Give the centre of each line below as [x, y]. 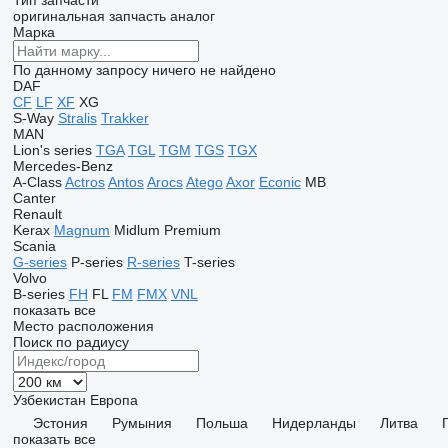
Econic [279, 182]
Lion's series [52, 150]
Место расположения [83, 326]
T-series [209, 262]
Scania [34, 246]
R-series [153, 262]
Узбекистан [49, 400]
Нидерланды [313, 423]
